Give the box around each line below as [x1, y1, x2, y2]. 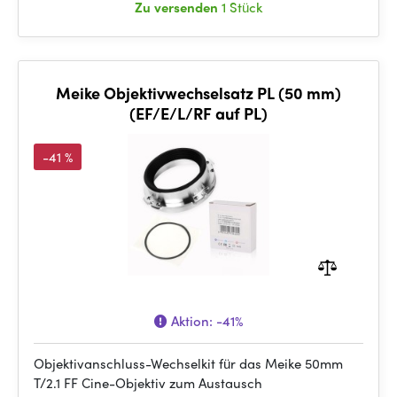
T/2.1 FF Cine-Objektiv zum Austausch [34, 373, 262, 393]
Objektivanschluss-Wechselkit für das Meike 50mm [34, 354, 343, 373]
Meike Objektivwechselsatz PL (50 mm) [56, 82, 341, 104]
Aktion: [167, 311, 216, 331]
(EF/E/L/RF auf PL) [129, 102, 268, 124]
